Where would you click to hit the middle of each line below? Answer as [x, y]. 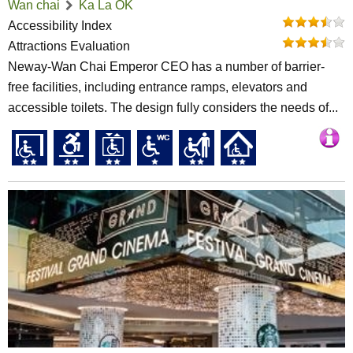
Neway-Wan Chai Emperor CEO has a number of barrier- [166, 67]
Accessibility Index [60, 26]
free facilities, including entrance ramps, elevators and [158, 87]
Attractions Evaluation [69, 46]
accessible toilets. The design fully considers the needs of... [173, 108]
